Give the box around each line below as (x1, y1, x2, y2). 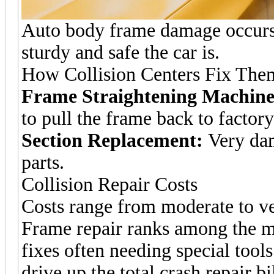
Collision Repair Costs (21, 173, 198, 195)
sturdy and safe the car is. (21, 41, 220, 63)
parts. (21, 151, 64, 173)
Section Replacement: (21, 129, 203, 151)
